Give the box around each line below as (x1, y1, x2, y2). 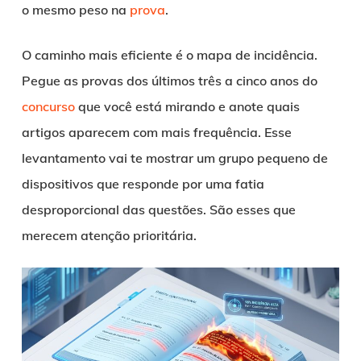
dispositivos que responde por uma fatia (21, 175, 264, 192)
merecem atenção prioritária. (21, 226, 197, 243)
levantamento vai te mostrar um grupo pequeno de (21, 149, 328, 166)
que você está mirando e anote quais (74, 98, 300, 114)
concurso (21, 98, 75, 114)
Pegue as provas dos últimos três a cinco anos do (21, 72, 317, 89)
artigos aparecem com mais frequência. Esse (21, 123, 292, 140)
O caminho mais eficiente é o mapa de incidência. (21, 46, 317, 63)
